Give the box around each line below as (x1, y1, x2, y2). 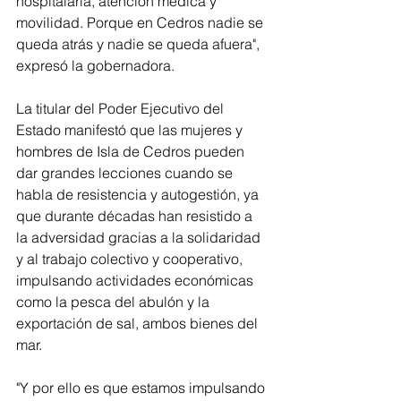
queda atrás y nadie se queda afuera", (16, 35, 263, 54)
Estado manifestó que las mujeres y (16, 121, 246, 140)
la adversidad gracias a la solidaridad (16, 228, 264, 247)
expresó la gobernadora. (16, 56, 178, 75)
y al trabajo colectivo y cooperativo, (16, 250, 246, 269)
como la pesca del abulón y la (16, 293, 213, 311)
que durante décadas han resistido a (16, 207, 256, 226)
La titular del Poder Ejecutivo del (16, 99, 227, 118)
